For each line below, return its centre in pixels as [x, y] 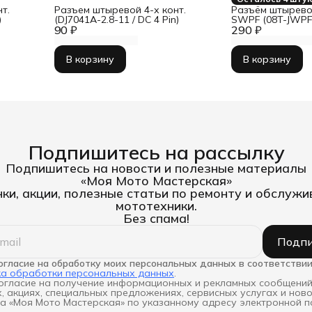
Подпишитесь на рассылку [156, 152]
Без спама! [156, 218]
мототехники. [156, 205]
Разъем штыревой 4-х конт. [120, 9]
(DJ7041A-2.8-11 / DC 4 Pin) [116, 19]
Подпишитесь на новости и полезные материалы [156, 168]
